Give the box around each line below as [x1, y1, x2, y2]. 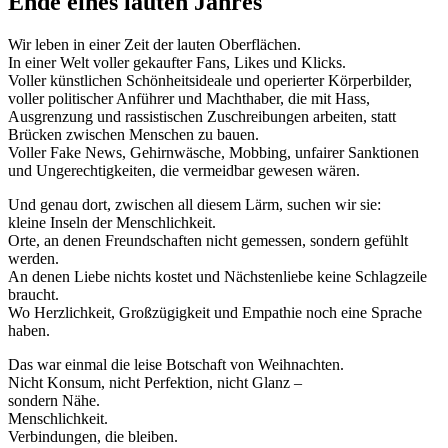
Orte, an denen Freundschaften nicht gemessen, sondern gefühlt [8, 231, 408, 249]
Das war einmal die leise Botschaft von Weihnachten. [8, 355, 344, 373]
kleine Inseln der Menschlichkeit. [8, 213, 216, 231]
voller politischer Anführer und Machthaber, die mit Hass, [8, 89, 370, 107]
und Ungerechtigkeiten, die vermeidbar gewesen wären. [8, 161, 360, 179]
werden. [8, 249, 59, 267]
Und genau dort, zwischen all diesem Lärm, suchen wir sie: [8, 195, 381, 213]
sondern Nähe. [8, 391, 100, 409]
